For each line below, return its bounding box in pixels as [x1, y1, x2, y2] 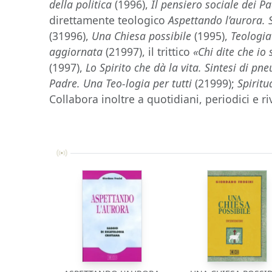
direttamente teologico [49, 13, 169, 27]
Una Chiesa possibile [92, 29, 192, 43]
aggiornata [49, 44, 103, 59]
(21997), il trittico [103, 44, 194, 59]
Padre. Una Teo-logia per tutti [49, 76, 192, 90]
